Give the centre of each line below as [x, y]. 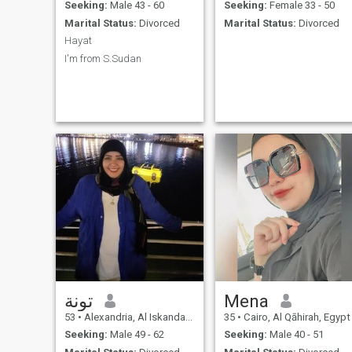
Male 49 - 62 [136, 335]
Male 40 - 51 [295, 335]
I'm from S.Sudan [103, 58]
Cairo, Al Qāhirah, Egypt [295, 317]
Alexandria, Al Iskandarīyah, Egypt [133, 317]
